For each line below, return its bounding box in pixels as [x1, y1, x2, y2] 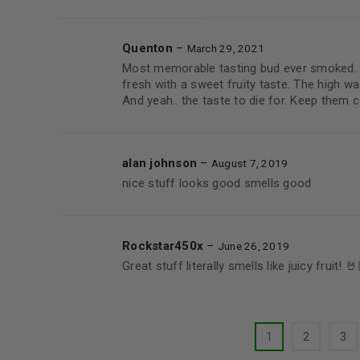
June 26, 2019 [217, 239, 289, 252]
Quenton [122, 41, 176, 55]
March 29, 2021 [186, 42, 264, 55]
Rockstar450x [122, 239, 207, 253]
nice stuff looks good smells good [122, 176, 312, 190]
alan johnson [122, 156, 201, 170]
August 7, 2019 [211, 157, 288, 170]
